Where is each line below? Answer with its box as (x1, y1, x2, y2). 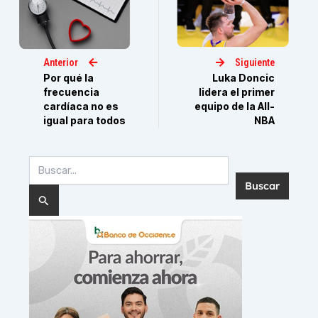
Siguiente (234, 57, 275, 69)
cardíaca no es (43, 99, 119, 112)
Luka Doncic (212, 72, 275, 84)
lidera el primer (198, 86, 275, 99)
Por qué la (43, 71, 94, 84)
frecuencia (43, 85, 100, 98)
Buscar (28, 156, 62, 169)
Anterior (43, 56, 79, 68)
